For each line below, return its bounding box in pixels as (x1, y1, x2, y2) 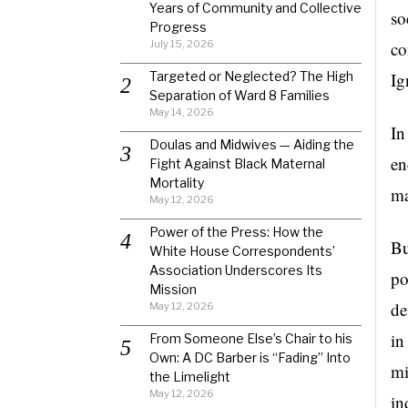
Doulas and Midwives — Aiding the (149, 137, 354, 152)
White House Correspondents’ (149, 243, 335, 259)
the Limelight (149, 369, 230, 384)
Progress (149, 19, 207, 35)
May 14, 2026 (149, 106, 214, 118)
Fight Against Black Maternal (149, 156, 325, 171)
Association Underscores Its (149, 262, 322, 278)
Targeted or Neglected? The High (149, 68, 353, 84)
